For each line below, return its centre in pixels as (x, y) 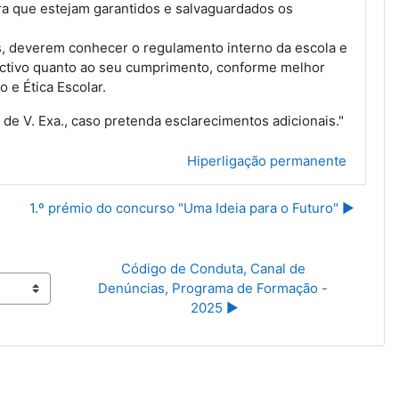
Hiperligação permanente (266, 161)
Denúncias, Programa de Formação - (213, 288)
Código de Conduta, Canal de (213, 269)
